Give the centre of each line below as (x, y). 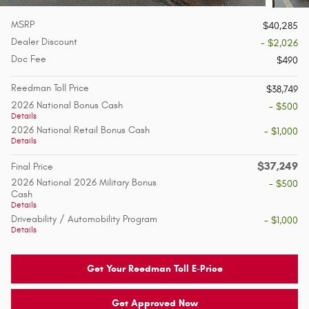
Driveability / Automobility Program (84, 219)
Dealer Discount (44, 42)
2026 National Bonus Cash (67, 106)
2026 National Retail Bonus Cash (80, 130)
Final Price (32, 167)
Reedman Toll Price (50, 88)
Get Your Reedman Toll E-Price (154, 269)
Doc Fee (29, 59)
